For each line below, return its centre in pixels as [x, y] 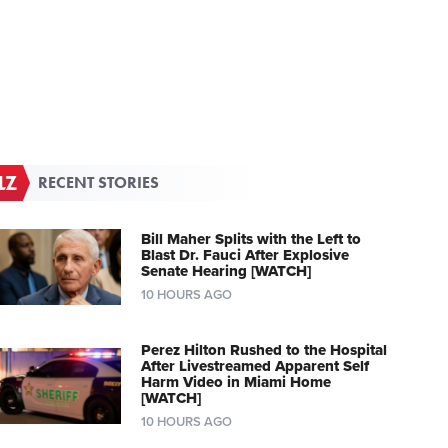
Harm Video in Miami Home [235, 382]
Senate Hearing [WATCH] [225, 271]
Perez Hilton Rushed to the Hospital [263, 350]
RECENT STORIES [99, 183]
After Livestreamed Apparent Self [254, 366]
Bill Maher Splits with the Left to [250, 239]
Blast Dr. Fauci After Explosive [244, 255]
